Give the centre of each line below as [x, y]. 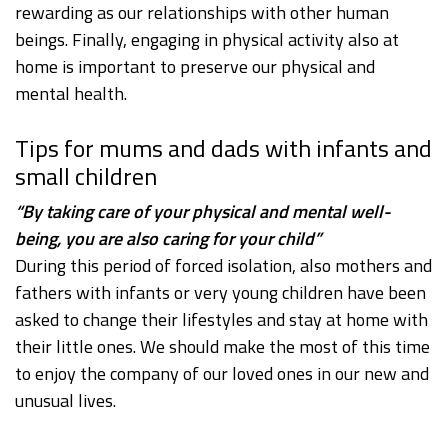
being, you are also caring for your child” [168, 239]
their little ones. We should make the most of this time [222, 347]
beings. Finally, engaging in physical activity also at [207, 40]
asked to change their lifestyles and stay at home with [221, 320]
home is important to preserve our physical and [195, 67]
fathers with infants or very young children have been [220, 293]
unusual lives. [65, 401]
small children [86, 176]
